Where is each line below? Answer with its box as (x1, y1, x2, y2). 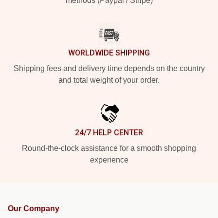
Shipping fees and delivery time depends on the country (13, 64, 205, 73)
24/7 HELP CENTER (75, 128, 143, 137)
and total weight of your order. (58, 76, 160, 84)
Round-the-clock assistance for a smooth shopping (22, 144, 196, 152)
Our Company (8, 204, 59, 213)
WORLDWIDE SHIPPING (68, 48, 150, 57)
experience (90, 156, 128, 164)
